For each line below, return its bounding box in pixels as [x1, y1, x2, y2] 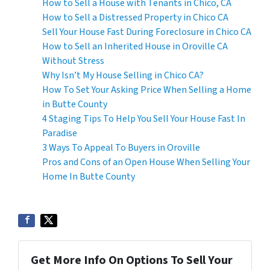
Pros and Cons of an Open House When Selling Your [42, 155, 250, 169]
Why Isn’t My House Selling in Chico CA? [42, 68, 204, 82]
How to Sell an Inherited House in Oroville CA [42, 39, 228, 53]
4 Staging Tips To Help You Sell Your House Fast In [42, 111, 245, 125]
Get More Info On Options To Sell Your [31, 251, 233, 269]
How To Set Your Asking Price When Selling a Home [42, 83, 251, 96]
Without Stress [42, 54, 104, 67]
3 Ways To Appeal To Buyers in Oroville [42, 140, 200, 154]
